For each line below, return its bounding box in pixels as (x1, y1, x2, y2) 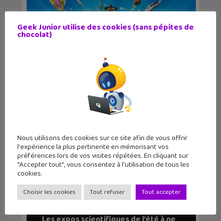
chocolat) (17, 28, 52, 41)
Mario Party (41, 78, 84, 91)
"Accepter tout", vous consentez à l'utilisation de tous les (17, 159, 189, 171)
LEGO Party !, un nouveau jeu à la (41, 69, 160, 81)
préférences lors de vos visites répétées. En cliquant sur (17, 150, 188, 162)
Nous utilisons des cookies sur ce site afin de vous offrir (17, 132, 187, 145)
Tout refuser (90, 187, 125, 198)
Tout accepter (142, 187, 181, 198)
